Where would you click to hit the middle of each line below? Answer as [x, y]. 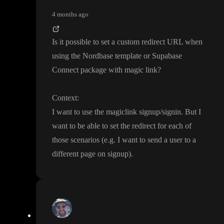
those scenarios [77, 140]
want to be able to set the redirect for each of [122, 126]
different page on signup [90, 154]
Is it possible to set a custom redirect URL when [127, 42]
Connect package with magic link [105, 70]
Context [64, 98]
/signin [170, 112]
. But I [191, 112]
